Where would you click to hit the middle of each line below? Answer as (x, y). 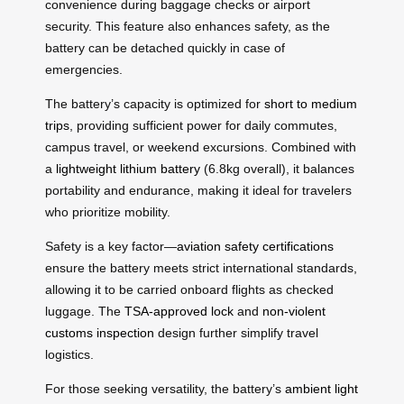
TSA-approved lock (179, 311)
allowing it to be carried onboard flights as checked (189, 289)
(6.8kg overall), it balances (277, 168)
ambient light (321, 388)
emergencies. (84, 69)
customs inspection (100, 332)
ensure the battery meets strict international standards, (201, 267)
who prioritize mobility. (108, 211)
